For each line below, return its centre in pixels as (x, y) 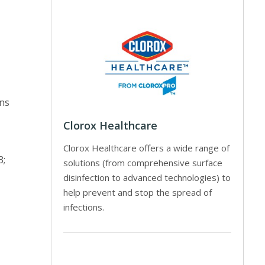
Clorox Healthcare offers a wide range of (147, 148)
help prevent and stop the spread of (138, 192)
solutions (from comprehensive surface (143, 162)
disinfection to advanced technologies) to (147, 177)
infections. (84, 207)
